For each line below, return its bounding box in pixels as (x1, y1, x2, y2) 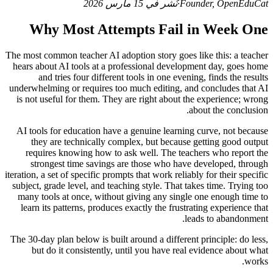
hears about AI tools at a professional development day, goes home (13, 60, 268, 71)
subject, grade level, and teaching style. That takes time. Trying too (12, 180, 268, 191)
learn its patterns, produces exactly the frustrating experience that (21, 202, 268, 213)
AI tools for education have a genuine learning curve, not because (16, 125, 268, 136)
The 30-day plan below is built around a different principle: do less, (10, 233, 268, 244)
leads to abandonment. (185, 213, 268, 224)
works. (244, 255, 268, 266)
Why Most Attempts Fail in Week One (29, 21, 268, 37)
